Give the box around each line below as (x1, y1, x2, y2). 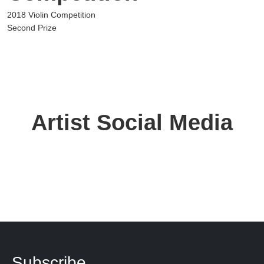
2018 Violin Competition (7, 9, 95, 19)
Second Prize (7, 22, 57, 32)
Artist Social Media (31, 110, 233, 135)
